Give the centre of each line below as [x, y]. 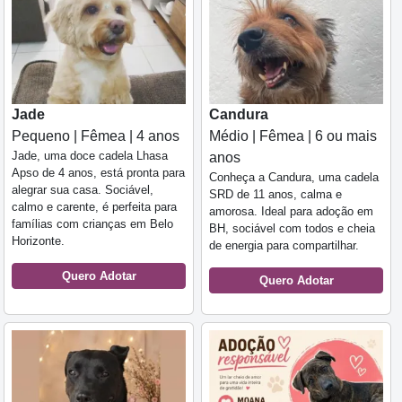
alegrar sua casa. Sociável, [83, 189]
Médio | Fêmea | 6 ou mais [293, 135]
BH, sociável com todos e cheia [292, 228]
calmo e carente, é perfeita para [94, 206]
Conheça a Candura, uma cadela [294, 177]
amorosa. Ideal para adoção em [291, 211]
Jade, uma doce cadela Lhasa [90, 155]
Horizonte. [38, 240]
